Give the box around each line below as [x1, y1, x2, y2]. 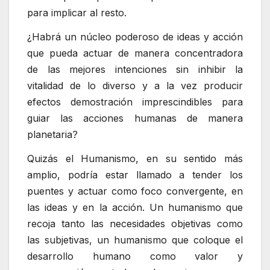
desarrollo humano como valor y [27, 250, 243, 262]
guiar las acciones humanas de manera [27, 111, 243, 124]
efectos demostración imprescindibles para [27, 95, 243, 108]
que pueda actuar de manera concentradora [27, 46, 243, 59]
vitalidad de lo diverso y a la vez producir [27, 79, 243, 92]
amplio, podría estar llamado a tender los [27, 168, 243, 181]
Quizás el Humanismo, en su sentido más [27, 152, 243, 165]
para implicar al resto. [27, 6, 127, 19]
